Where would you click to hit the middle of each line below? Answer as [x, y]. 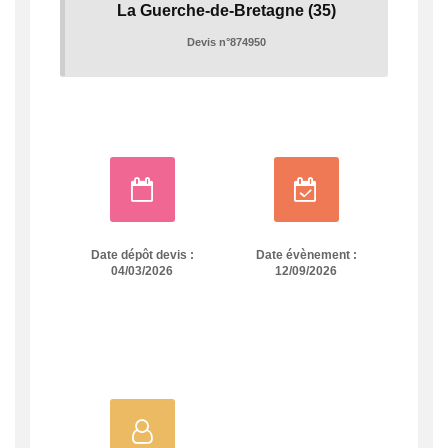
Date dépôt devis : [142, 254]
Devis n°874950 [226, 41]
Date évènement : [306, 254]
